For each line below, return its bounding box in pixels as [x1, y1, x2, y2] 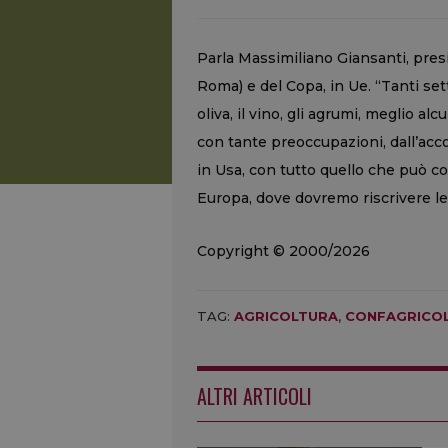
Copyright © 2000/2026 [197, 242, 370, 260]
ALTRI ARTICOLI [197, 381, 312, 411]
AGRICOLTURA [234, 308, 338, 324]
